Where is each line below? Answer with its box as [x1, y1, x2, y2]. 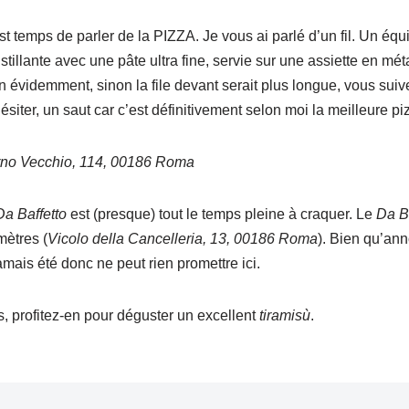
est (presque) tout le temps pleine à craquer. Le [66, 206, 376, 223]
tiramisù [258, 308, 310, 324]
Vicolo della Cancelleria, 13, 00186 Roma [47, 231, 318, 247]
